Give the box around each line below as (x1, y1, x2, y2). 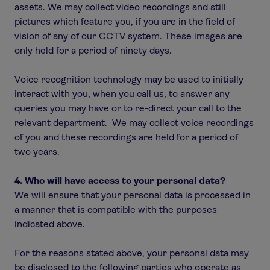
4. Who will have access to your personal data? (14, 175, 225, 186)
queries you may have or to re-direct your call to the (14, 102, 242, 114)
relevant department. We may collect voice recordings (14, 117, 254, 128)
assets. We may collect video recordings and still (14, 1, 226, 13)
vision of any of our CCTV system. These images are (14, 30, 242, 42)
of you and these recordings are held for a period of (14, 131, 238, 143)
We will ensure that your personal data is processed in (14, 189, 251, 201)
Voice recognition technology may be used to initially (14, 74, 243, 85)
